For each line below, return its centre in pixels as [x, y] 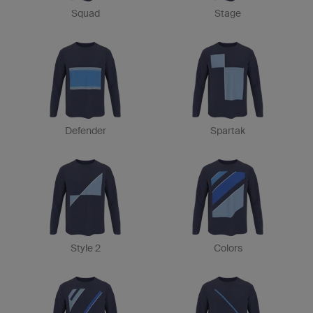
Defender [85, 131]
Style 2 [85, 248]
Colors [228, 248]
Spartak [228, 131]
